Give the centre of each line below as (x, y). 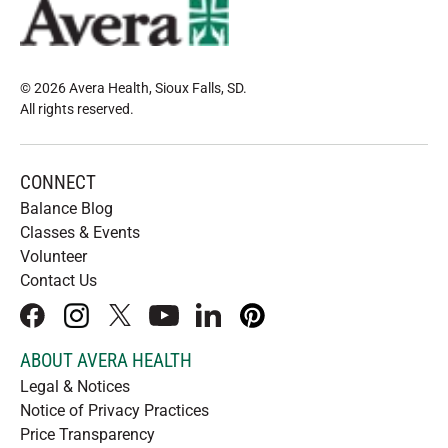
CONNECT (58, 182)
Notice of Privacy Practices (114, 410)
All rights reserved (75, 109)
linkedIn (234, 325)
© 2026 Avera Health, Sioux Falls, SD (131, 88)
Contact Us (58, 280)
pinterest (281, 325)
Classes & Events (80, 232)
